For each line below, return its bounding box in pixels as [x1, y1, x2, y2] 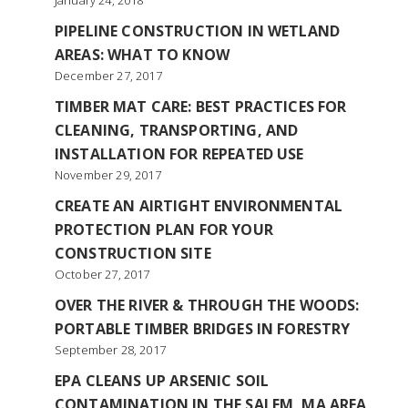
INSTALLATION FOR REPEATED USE [55, 144, 304, 164]
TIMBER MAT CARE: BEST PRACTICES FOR [55, 97, 347, 117]
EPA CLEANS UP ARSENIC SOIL [55, 371, 270, 391]
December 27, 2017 [55, 67, 162, 84]
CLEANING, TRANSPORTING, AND [55, 120, 299, 140]
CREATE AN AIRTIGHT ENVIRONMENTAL [55, 196, 343, 216]
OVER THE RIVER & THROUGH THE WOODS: [55, 295, 360, 315]
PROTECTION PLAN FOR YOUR [55, 219, 273, 240]
